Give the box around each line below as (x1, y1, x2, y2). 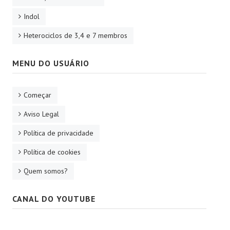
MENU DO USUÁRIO (12, 57, 89, 68)
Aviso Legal (24, 109, 59, 119)
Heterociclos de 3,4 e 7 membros (24, 30, 127, 40)
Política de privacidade (24, 128, 93, 138)
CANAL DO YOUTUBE (12, 193, 95, 204)
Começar (24, 90, 51, 100)
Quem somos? (24, 166, 68, 176)
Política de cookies (24, 147, 81, 157)
